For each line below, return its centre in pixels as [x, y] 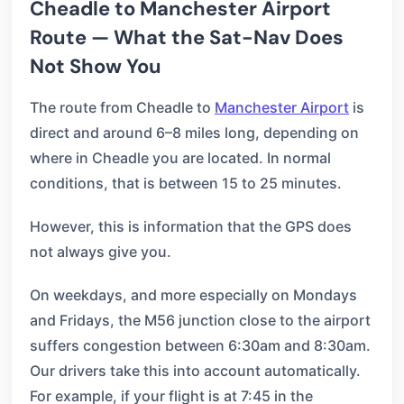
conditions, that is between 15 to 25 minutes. [186, 183]
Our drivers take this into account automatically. [195, 371]
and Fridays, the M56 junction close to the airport [200, 320]
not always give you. [101, 252]
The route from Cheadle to [122, 107]
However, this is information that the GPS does [191, 226]
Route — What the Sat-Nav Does [187, 37]
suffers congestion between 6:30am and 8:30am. [200, 345]
